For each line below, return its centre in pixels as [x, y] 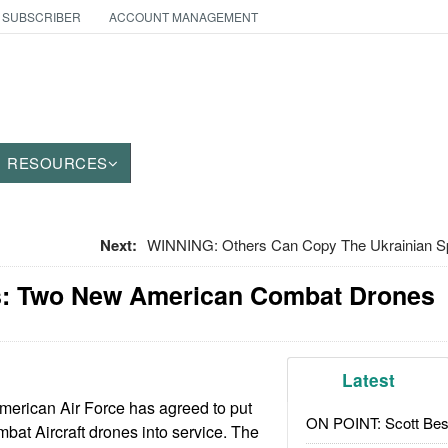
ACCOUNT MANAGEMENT [183, 16]
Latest [369, 380]
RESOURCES [57, 162]
